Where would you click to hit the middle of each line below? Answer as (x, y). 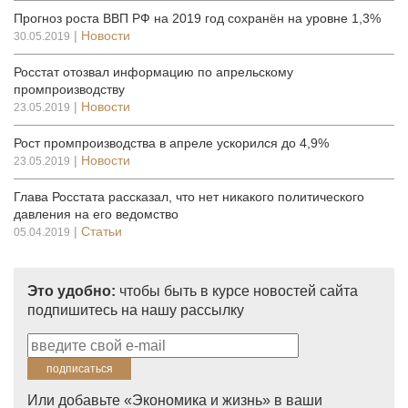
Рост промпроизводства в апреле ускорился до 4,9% (171, 143)
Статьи (102, 231)
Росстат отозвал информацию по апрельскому (153, 72)
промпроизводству (69, 89)
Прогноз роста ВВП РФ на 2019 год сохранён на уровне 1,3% (197, 18)
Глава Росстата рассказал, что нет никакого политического (189, 197)
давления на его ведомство (96, 214)
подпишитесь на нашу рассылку (136, 310)
